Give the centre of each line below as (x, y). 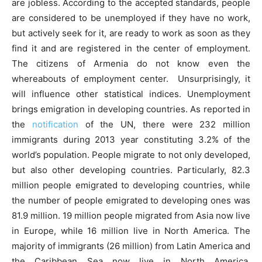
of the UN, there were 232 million (164, 125)
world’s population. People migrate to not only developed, (131, 155)
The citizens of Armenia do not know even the (131, 64)
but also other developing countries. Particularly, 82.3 (131, 170)
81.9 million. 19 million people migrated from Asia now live (131, 216)
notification (55, 125)
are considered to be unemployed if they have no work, (131, 18)
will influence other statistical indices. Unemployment (131, 94)
